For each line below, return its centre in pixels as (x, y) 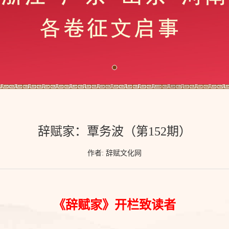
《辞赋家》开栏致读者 (114, 205)
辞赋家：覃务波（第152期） (114, 132)
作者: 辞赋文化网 (114, 153)
